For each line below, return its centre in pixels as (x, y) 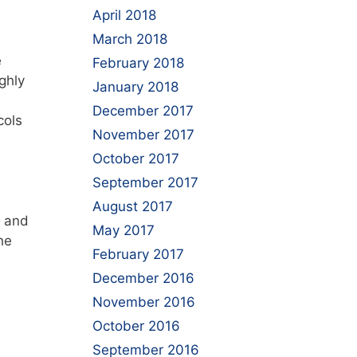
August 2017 (133, 206)
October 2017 (136, 159)
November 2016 (144, 302)
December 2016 (143, 278)
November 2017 (143, 135)
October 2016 (136, 326)
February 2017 (138, 254)
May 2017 (124, 230)
